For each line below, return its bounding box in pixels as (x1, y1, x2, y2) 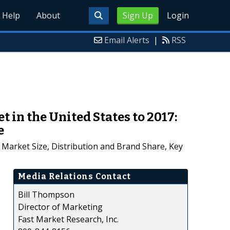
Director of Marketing (18, 201, 103, 213)
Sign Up (122, 10, 153, 21)
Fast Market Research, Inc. (18, 213, 119, 225)
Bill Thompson (18, 188, 74, 200)
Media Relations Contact (18, 171, 131, 181)
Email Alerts (104, 34, 149, 46)
